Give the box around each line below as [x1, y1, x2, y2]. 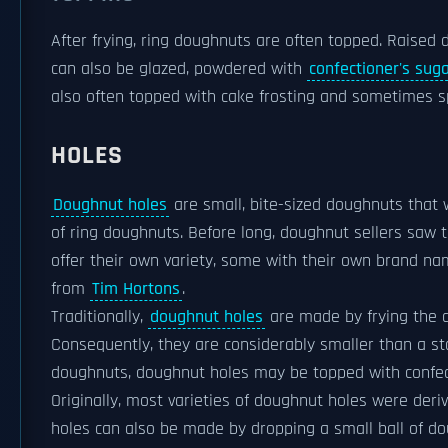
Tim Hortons [92, 278, 180, 300]
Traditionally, [51, 306, 148, 328]
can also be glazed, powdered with [51, 58, 307, 80]
